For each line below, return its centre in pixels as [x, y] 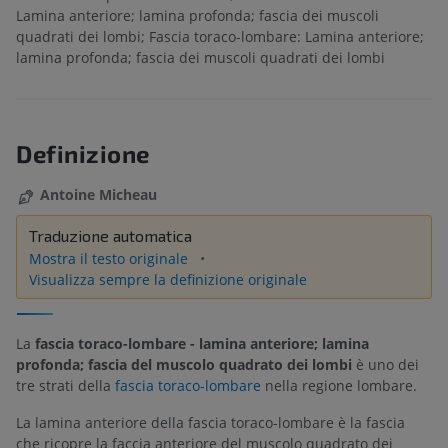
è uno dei [385, 365]
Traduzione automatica [110, 235]
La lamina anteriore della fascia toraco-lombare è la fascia [210, 423]
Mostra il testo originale [110, 258]
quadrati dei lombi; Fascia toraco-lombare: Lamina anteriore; [220, 37]
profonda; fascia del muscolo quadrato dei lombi [184, 365]
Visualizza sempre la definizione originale [168, 279]
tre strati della [65, 386]
